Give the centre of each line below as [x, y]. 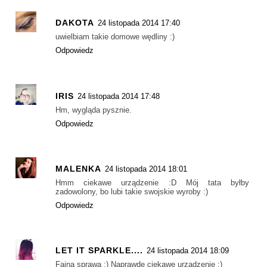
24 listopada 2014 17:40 [139, 23]
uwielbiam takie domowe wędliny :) [115, 37]
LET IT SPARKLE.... [99, 251]
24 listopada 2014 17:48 [119, 96]
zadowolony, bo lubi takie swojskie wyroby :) [132, 191]
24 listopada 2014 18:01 [146, 169]
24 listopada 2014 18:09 [188, 251]
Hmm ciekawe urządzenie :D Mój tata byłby [152, 182]
